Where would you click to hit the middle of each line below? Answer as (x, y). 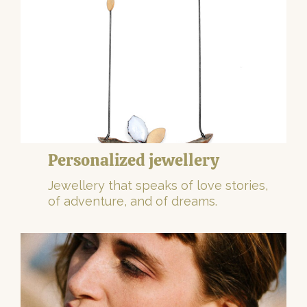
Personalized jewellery (134, 160)
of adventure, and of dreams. (133, 201)
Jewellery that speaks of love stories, (158, 185)
